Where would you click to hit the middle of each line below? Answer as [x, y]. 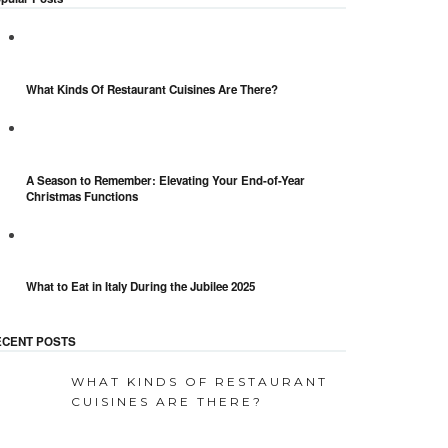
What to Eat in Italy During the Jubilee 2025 [140, 287]
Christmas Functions [82, 196]
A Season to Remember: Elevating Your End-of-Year [165, 180]
